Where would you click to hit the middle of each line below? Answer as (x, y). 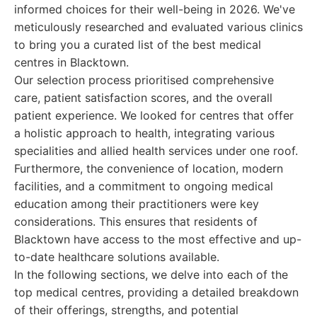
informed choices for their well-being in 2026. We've (155, 9)
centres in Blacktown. (71, 62)
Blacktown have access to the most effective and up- (158, 239)
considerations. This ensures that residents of (136, 221)
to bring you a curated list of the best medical (138, 45)
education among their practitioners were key (137, 204)
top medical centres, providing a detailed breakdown (156, 292)
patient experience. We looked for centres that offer (154, 115)
